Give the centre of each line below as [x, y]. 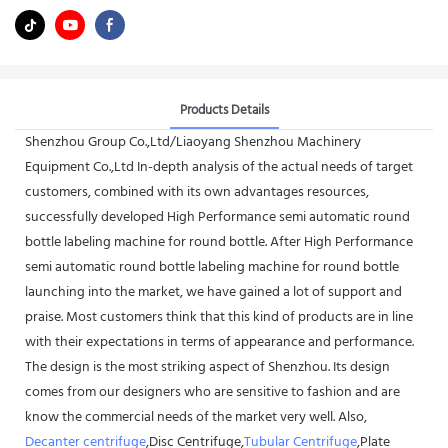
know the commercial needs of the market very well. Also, [196, 417]
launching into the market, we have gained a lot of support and [213, 292]
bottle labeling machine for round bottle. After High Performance [219, 242]
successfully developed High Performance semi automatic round [217, 217]
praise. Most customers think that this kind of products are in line [219, 317]
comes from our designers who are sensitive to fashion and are [212, 392]
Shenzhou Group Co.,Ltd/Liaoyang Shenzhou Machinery [193, 142]
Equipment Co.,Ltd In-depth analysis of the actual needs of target [219, 167]
